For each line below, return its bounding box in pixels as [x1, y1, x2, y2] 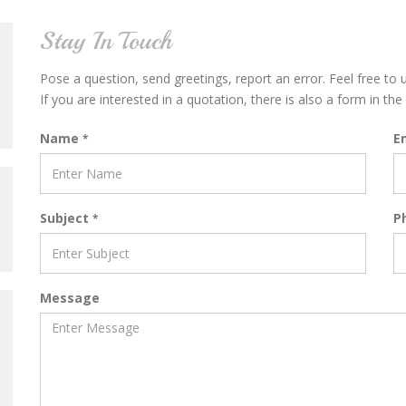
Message [40, 289, 100, 306]
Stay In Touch [40, 24, 172, 56]
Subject [40, 209, 92, 227]
